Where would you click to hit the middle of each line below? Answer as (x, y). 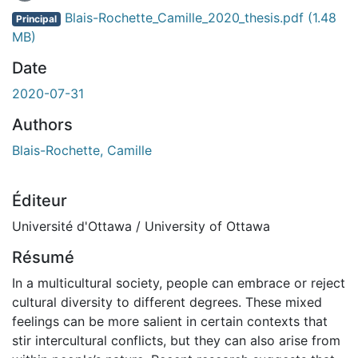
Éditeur (40, 200)
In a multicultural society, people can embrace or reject (179, 282)
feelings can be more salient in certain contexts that (170, 321)
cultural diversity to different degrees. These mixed (167, 302)
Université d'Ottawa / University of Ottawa (141, 226)
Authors (42, 124)
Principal (36, 18)
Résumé (43, 257)
